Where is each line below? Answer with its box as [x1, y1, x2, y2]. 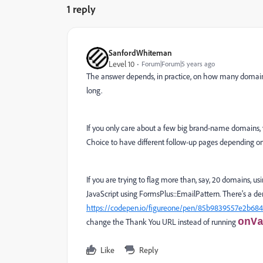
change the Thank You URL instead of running [86, 217, 238, 227]
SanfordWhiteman [109, 48, 172, 58]
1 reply [67, 2, 96, 15]
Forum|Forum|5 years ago [141, 59, 215, 68]
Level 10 [109, 59, 134, 69]
